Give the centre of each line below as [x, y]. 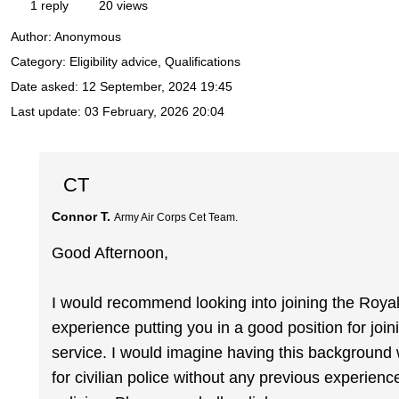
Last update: [48, 112]
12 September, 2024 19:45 [157, 87]
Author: [33, 37]
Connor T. [81, 216]
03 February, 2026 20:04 [155, 112]
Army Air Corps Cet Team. [176, 217]
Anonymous [88, 37]
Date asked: [46, 87]
